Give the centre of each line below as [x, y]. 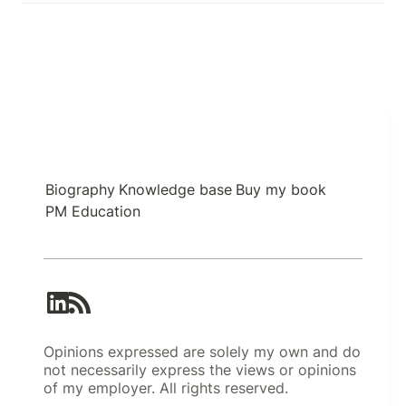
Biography [80, 189]
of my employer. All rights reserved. [166, 388]
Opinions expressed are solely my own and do [202, 352]
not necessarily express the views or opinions [200, 370]
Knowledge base [175, 189]
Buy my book [281, 189]
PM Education [93, 211]
